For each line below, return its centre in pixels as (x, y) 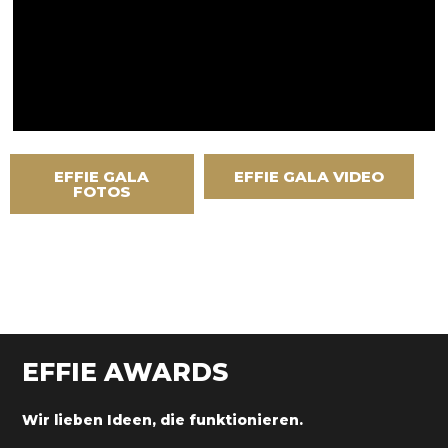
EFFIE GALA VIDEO (308, 176)
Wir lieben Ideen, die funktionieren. (163, 420)
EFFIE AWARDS (125, 372)
